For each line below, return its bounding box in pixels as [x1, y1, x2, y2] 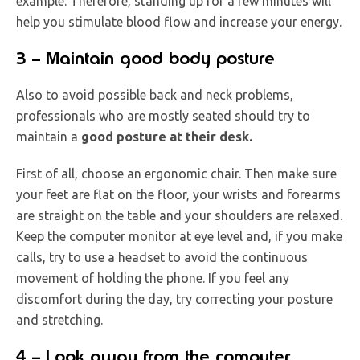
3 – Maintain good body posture [16, 47, 275, 69]
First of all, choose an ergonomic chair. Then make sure [16, 166, 337, 181]
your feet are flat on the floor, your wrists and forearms [16, 186, 341, 202]
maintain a [16, 129, 81, 144]
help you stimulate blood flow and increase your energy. [16, 14, 342, 29]
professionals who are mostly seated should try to [16, 108, 310, 123]
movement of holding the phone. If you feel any [16, 270, 289, 285]
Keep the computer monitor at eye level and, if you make [16, 228, 342, 243]
